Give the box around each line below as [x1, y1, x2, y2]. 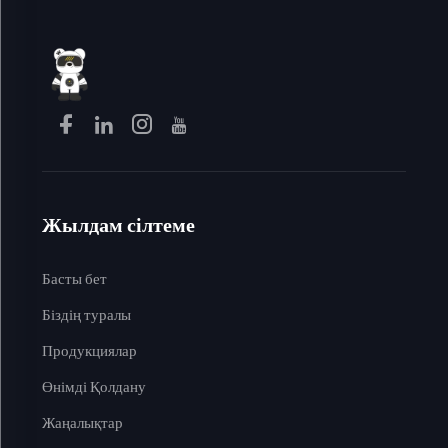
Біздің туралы [41, 303, 131, 328]
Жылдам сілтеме [41, 209, 195, 242]
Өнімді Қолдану [41, 375, 146, 400]
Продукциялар [41, 339, 137, 364]
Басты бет [41, 267, 107, 292]
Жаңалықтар [41, 411, 123, 436]
